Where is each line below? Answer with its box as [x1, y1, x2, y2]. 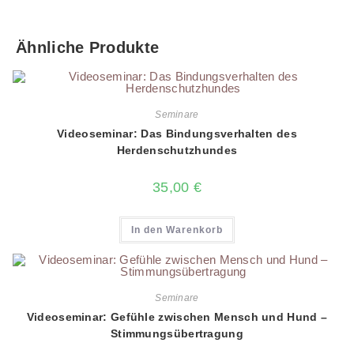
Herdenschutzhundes [116, 144, 238, 157]
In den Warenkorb [131, 224, 223, 236]
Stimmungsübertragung [110, 326, 243, 340]
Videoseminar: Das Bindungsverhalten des [57, 127, 297, 141]
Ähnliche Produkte [16, 39, 160, 57]
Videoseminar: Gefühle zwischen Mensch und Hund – [26, 310, 328, 323]
